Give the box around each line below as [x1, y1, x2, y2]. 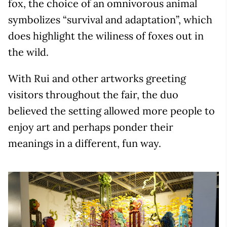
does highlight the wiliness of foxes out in [8, 29, 204, 42]
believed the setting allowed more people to [8, 104, 215, 117]
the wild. [8, 45, 49, 58]
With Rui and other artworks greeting [8, 71, 186, 85]
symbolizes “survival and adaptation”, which [8, 13, 212, 26]
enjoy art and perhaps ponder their [8, 120, 173, 133]
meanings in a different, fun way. [8, 136, 161, 149]
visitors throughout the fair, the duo [8, 88, 178, 101]
